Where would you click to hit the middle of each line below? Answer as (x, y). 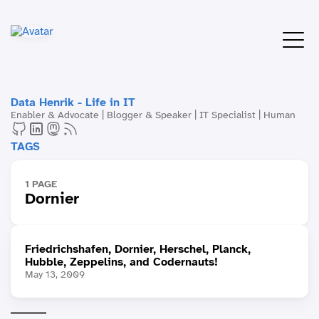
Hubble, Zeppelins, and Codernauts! (121, 262)
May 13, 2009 (55, 274)
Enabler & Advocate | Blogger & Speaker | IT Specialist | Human (153, 115)
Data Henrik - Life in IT (73, 102)
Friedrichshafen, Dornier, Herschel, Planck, (138, 249)
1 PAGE (41, 184)
